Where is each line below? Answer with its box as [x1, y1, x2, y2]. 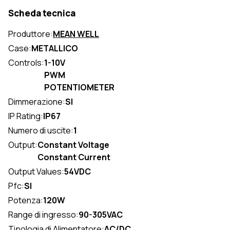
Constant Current [37, 151, 110, 163]
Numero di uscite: [8, 125, 73, 137]
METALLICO [31, 43, 78, 54]
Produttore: [8, 28, 53, 40]
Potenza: [8, 195, 43, 206]
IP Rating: [8, 110, 43, 122]
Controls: [8, 57, 44, 69]
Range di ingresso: [8, 209, 79, 221]
